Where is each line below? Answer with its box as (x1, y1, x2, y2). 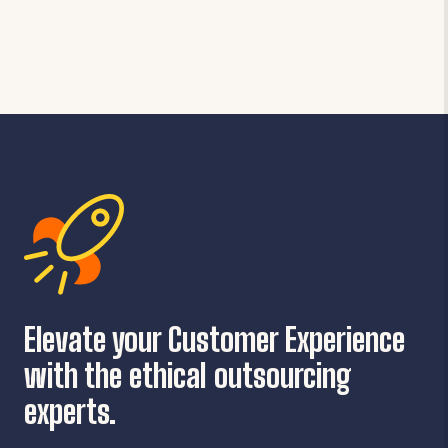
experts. (24, 393, 116, 432)
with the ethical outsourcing (24, 357, 352, 396)
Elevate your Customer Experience (24, 321, 405, 360)
